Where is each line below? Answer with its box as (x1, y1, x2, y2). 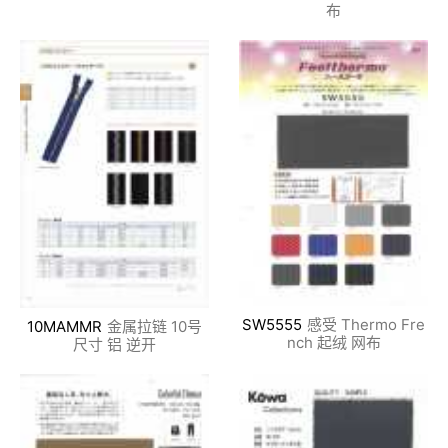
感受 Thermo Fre (307, 315, 425, 335)
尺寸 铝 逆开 (73, 335, 156, 355)
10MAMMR (27, 317, 102, 337)
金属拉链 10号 (107, 317, 202, 337)
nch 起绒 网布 (286, 333, 381, 353)
